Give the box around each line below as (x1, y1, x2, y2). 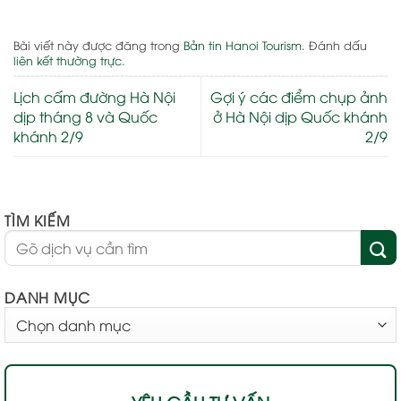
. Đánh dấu (302, 36, 367, 53)
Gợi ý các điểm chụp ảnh (210, 86, 388, 107)
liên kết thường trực (13, 51, 122, 68)
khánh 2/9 (13, 125, 83, 146)
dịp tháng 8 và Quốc (13, 106, 158, 126)
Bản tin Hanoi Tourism (183, 36, 302, 53)
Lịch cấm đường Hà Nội (13, 86, 175, 107)
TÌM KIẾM (4, 209, 71, 230)
